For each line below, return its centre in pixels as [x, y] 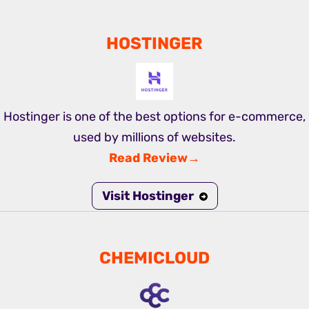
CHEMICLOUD [154, 258]
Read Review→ [154, 158]
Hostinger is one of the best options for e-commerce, [154, 117]
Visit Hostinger [148, 196]
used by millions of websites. [154, 138]
